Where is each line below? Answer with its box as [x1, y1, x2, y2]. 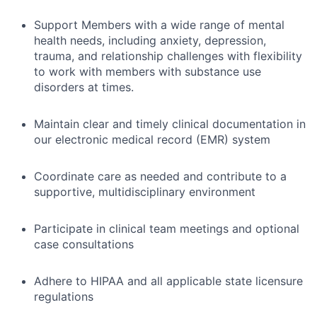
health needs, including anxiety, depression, [34, 33, 266, 47]
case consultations [34, 236, 134, 251]
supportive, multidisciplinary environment [34, 184, 255, 199]
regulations [34, 289, 93, 304]
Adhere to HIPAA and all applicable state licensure [34, 273, 303, 288]
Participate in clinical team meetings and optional [34, 221, 299, 236]
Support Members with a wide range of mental [34, 17, 284, 32]
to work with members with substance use [34, 64, 261, 79]
